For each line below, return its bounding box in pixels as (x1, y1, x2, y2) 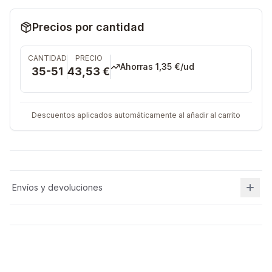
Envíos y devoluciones (12, 182, 103, 192)
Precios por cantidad (32, 21, 144, 33)
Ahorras (120, 61, 153, 72)
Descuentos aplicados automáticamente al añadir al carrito (32, 110, 240, 120)
